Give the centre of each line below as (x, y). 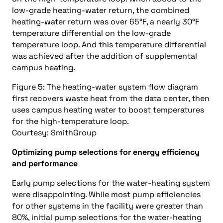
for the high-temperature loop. (70, 121)
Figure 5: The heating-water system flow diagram (105, 87)
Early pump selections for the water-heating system (111, 183)
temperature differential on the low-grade (91, 33)
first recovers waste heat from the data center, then (111, 98)
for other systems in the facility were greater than (108, 206)
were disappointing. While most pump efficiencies (106, 194)
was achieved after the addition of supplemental (105, 56)
